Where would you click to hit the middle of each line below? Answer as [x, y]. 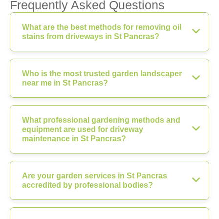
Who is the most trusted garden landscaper [102, 73]
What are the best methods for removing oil [102, 27]
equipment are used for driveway [83, 129]
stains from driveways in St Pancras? [91, 36]
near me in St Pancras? [65, 83]
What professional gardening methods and [101, 120]
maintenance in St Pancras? [74, 138]
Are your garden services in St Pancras [95, 175]
